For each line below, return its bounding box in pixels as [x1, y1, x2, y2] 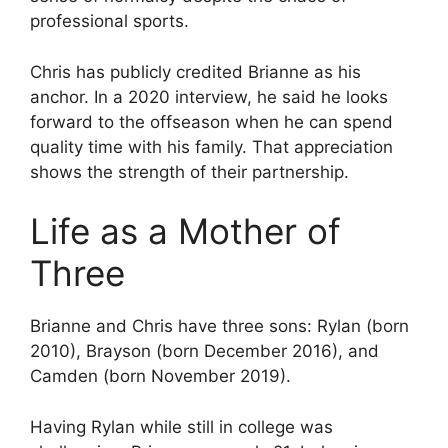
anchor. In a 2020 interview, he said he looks [30, 86, 388, 107]
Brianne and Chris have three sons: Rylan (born [30, 316, 409, 337]
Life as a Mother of [30, 210, 341, 253]
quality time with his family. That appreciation [30, 136, 393, 157]
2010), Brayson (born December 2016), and [30, 341, 379, 362]
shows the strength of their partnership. [30, 161, 349, 182]
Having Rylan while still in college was [30, 416, 333, 437]
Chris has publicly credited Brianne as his [30, 61, 361, 82]
